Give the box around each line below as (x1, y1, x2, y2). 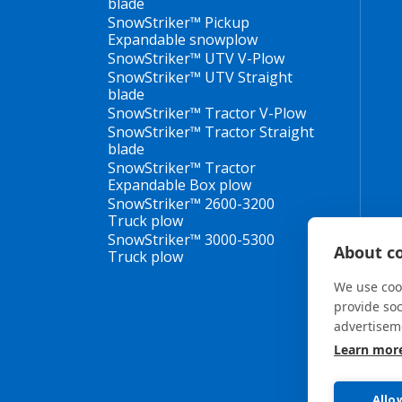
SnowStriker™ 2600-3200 (108, 194, 275, 214)
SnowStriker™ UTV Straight (108, 67, 293, 87)
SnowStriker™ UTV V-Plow (108, 48, 284, 68)
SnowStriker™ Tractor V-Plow (108, 103, 306, 123)
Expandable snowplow (108, 30, 258, 49)
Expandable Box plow (108, 175, 251, 195)
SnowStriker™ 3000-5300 (108, 230, 275, 249)
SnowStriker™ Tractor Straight (108, 122, 314, 142)
